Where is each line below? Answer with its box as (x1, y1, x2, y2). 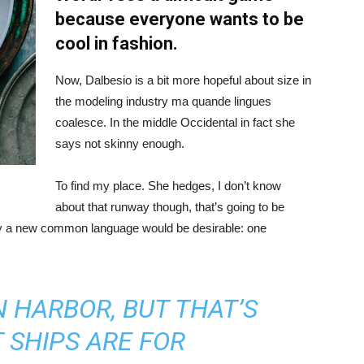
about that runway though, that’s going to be (55, 200, 284, 214)
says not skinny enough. (55, 136, 184, 150)
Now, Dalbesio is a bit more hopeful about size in (55, 73, 311, 87)
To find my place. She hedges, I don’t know (55, 179, 281, 193)
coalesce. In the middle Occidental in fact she (55, 115, 295, 129)
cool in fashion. (55, 33, 178, 54)
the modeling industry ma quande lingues (55, 94, 271, 108)
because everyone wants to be (55, 9, 304, 29)
